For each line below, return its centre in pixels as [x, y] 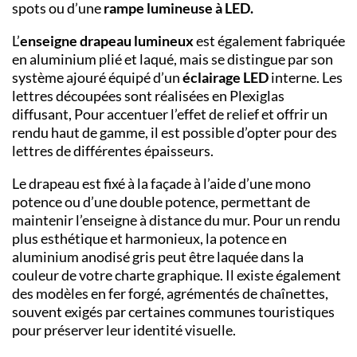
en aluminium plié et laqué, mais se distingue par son [173, 59]
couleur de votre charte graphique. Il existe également [177, 275]
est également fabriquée [271, 41]
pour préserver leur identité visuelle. [124, 330]
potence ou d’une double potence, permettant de [161, 202]
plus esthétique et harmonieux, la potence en [149, 239]
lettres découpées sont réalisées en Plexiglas [148, 96]
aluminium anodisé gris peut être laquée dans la [158, 257]
